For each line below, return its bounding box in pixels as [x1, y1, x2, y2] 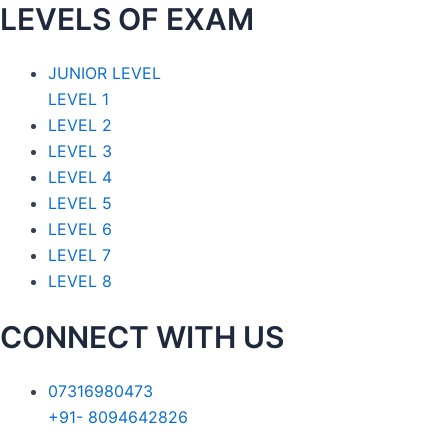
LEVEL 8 [48, 271, 112, 292]
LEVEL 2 [48, 115, 112, 136]
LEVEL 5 [48, 193, 112, 214]
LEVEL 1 [48, 89, 109, 110]
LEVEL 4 [48, 167, 112, 188]
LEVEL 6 [48, 219, 112, 240]
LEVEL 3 [48, 141, 112, 162]
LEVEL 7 [48, 245, 111, 266]
